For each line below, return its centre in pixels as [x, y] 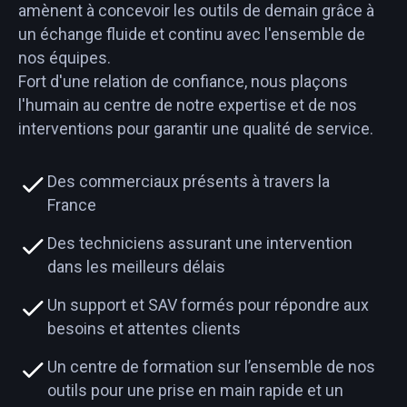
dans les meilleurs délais [136, 266]
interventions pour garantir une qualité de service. [196, 128]
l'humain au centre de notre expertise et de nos [188, 104]
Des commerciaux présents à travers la [189, 181]
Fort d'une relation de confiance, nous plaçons [183, 81]
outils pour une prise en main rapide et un [195, 390]
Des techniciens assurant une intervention [200, 243]
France [72, 204]
